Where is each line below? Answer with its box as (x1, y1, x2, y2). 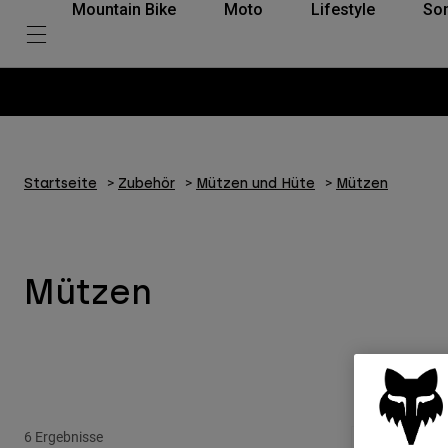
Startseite (24, 174, 97, 192)
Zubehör (118, 174, 175, 192)
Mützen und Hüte (196, 174, 315, 192)
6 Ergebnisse (24, 426, 103, 446)
